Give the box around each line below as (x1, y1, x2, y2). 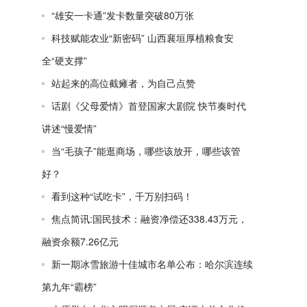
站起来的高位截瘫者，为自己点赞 (51, 76, 195, 90)
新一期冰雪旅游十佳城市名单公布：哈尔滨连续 (51, 257, 253, 271)
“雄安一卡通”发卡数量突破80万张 (51, 8, 194, 22)
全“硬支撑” (42, 53, 87, 67)
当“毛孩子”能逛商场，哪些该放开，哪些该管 (51, 144, 241, 158)
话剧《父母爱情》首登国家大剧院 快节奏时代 (51, 99, 246, 112)
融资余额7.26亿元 (42, 234, 119, 248)
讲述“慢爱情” (42, 121, 97, 135)
